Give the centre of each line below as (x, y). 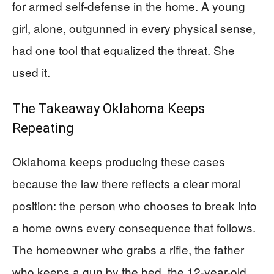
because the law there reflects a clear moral (127, 183)
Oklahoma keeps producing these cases (119, 161)
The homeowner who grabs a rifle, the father (128, 249)
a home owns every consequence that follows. (134, 227)
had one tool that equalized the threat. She (124, 50)
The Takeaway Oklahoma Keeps (109, 108)
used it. (31, 72)
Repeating (43, 128)
